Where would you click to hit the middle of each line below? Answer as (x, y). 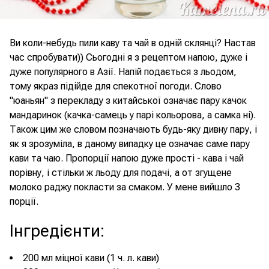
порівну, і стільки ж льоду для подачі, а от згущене (121, 173)
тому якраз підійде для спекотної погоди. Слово (116, 86)
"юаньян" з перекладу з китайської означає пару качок (128, 101)
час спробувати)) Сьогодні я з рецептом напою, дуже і (128, 57)
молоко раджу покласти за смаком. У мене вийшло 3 (125, 187)
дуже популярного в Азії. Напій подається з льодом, (123, 72)
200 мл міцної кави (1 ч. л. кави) (91, 258)
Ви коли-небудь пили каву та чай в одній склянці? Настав (133, 43)
